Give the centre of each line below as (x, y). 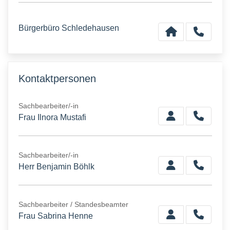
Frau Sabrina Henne (56, 216)
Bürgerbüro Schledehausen (69, 28)
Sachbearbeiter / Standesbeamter (73, 204)
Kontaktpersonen (57, 79)
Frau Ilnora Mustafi (52, 117)
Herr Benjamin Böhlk (56, 167)
